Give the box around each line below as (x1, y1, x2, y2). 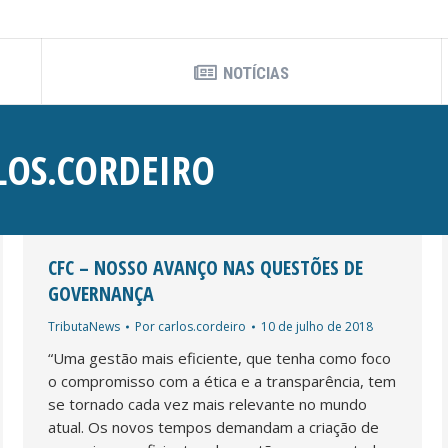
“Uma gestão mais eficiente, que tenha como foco (48, 347, 391, 368)
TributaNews (48, 317, 120, 335)
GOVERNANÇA (48, 279, 154, 307)
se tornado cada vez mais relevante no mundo (48, 393, 367, 414)
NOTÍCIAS (222, 62, 289, 83)
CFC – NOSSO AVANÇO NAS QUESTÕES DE (48, 253, 363, 281)
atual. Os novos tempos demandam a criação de (48, 416, 379, 437)
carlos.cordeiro (158, 317, 246, 335)
